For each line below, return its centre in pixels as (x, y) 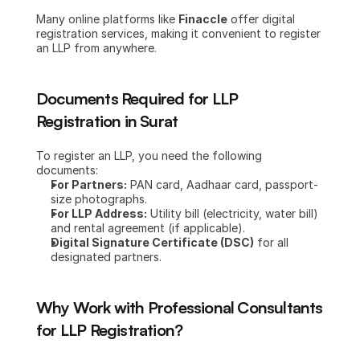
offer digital (261, 19)
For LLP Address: (99, 213)
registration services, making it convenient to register (178, 33)
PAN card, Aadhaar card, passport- (223, 184)
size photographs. (99, 199)
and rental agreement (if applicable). (148, 228)
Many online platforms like (107, 19)
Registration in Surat (107, 121)
